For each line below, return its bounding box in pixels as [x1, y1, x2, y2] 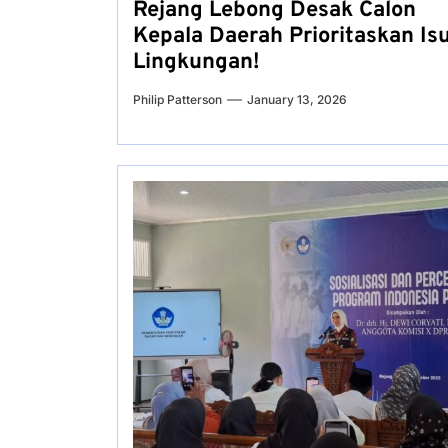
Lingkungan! [133, 49, 260, 76]
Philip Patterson [133, 92, 222, 107]
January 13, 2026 [247, 92, 347, 107]
